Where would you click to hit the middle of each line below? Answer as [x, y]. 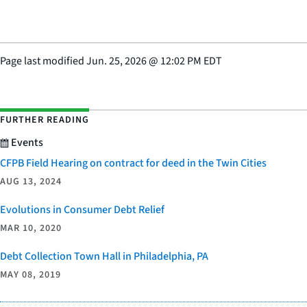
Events [26, 143]
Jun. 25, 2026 [116, 61]
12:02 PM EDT [191, 61]
